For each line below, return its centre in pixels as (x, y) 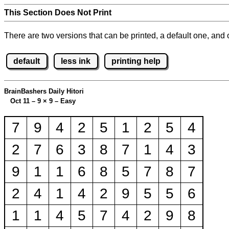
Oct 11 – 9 (24, 101)
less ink (76, 61)
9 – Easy (61, 101)
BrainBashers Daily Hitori (44, 91)
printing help (136, 61)
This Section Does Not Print (58, 13)
